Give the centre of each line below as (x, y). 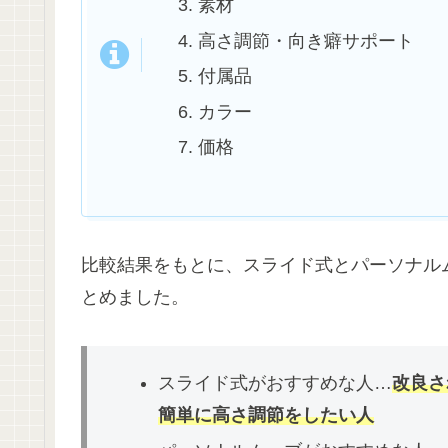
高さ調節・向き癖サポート (305, 40)
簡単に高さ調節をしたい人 (265, 415)
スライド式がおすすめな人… (274, 383)
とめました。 (135, 297)
